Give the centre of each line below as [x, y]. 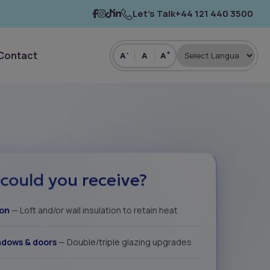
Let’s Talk [154, 14]
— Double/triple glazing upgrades [124, 242]
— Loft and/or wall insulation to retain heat [93, 210]
